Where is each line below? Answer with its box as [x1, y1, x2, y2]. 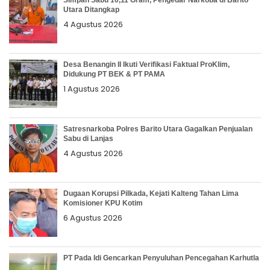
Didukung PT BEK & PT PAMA [63, 69, 165, 78]
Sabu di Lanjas [63, 134, 113, 143]
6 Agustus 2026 [63, 212, 122, 224]
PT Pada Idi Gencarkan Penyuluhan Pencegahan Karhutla [63, 253, 259, 262]
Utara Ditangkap [63, 5, 119, 14]
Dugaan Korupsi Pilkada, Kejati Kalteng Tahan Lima [63, 189, 239, 198]
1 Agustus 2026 [63, 83, 120, 95]
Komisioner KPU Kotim [63, 198, 143, 207]
